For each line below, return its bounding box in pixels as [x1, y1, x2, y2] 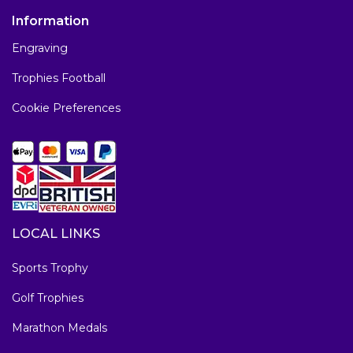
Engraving [12, 41, 68, 56]
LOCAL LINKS [12, 226, 100, 242]
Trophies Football [12, 71, 106, 86]
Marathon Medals [12, 321, 107, 336]
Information [12, 13, 89, 29]
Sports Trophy [12, 261, 88, 276]
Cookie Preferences [12, 101, 121, 116]
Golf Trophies [12, 291, 84, 306]
